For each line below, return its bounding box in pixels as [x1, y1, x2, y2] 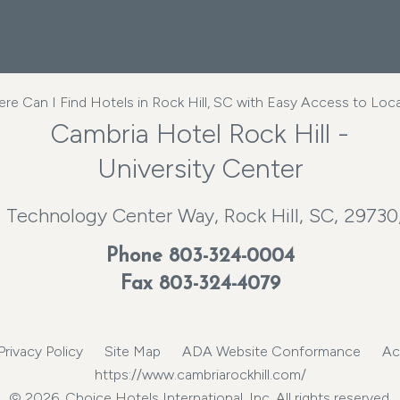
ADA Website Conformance [181, 343, 361, 360]
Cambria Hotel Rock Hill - [51, 117, 349, 150]
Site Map [104, 343, 161, 360]
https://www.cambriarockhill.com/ [94, 366, 306, 383]
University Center [96, 152, 304, 185]
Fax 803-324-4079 [120, 274, 280, 295]
